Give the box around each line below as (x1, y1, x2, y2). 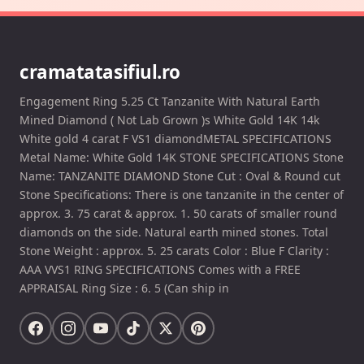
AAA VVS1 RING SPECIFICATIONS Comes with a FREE (19, 261, 301, 277)
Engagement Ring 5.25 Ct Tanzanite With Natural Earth (19, 93, 320, 109)
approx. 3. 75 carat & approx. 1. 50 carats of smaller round (19, 205, 337, 221)
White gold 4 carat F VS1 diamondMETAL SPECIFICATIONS (19, 130, 331, 146)
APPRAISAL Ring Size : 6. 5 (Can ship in (19, 279, 229, 296)
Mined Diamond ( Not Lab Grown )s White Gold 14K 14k (19, 111, 319, 128)
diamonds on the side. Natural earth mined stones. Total (19, 223, 328, 240)
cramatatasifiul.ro (19, 58, 180, 84)
